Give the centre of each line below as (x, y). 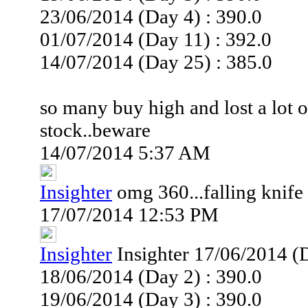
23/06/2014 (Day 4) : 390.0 (151, 16)
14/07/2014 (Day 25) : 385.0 (156, 62)
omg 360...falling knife (210, 192)
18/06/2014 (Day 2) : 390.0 (151, 276)
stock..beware (95, 130)
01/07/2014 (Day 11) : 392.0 (156, 39)
